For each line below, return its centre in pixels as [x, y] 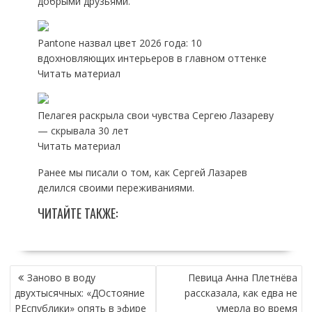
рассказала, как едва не [241, 293]
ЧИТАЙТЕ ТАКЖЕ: [77, 213]
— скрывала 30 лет [83, 131]
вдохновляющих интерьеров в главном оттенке [152, 58]
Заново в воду [61, 278]
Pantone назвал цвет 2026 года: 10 [119, 43]
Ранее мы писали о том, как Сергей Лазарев [142, 172]
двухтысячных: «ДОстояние [79, 293]
